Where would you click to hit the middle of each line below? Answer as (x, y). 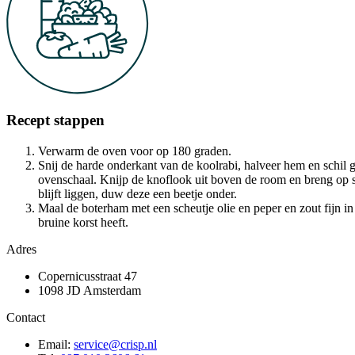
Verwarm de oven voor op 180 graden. (135, 151)
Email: (56, 344)
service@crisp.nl (115, 344)
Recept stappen (55, 120)
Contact (26, 317)
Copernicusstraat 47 (88, 276)
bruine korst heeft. (83, 222)
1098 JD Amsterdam (90, 290)
